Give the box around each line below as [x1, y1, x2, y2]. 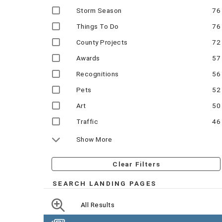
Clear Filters [112, 160, 161, 168]
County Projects [76, 38, 128, 47]
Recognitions [76, 70, 119, 78]
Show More [76, 135, 112, 144]
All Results [81, 201, 114, 209]
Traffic [76, 117, 99, 126]
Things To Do [76, 22, 119, 31]
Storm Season [76, 6, 122, 15]
